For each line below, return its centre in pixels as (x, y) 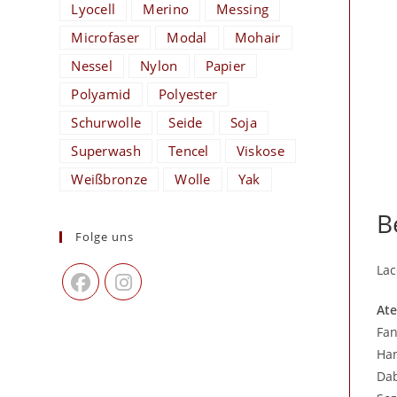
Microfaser (105, 37)
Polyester (188, 94)
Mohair (257, 37)
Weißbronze (109, 179)
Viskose (260, 151)
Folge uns (105, 237)
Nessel (92, 66)
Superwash (106, 151)
